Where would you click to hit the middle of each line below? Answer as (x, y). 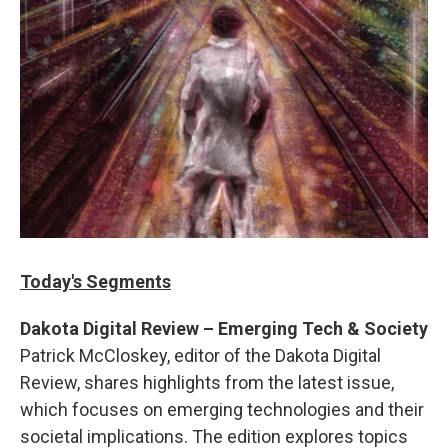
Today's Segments (95, 281)
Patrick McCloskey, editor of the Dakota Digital (200, 355)
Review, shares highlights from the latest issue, (207, 382)
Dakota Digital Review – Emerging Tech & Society (224, 328)
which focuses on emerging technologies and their (222, 409)
